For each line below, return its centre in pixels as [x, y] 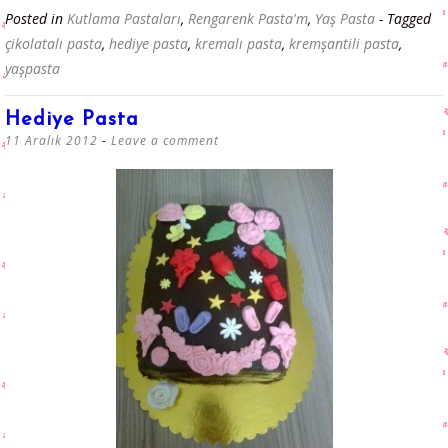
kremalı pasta [238, 43]
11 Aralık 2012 [51, 140]
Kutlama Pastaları [124, 18]
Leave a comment [165, 140]
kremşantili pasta [344, 43]
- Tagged [405, 18]
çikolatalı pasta [53, 43]
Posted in [36, 18]
